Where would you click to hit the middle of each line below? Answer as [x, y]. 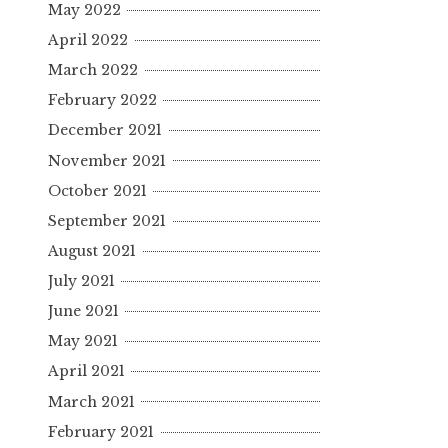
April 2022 [88, 40]
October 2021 [97, 190]
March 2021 [91, 401]
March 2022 [93, 70]
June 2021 [83, 311]
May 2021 [83, 341]
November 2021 [107, 160]
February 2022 [102, 100]
